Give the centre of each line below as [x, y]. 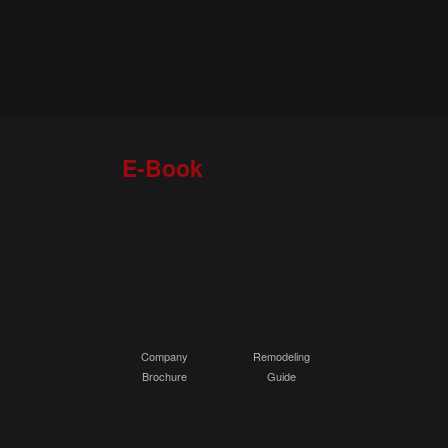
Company [164, 356]
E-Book [162, 167]
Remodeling [282, 356]
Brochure [164, 376]
